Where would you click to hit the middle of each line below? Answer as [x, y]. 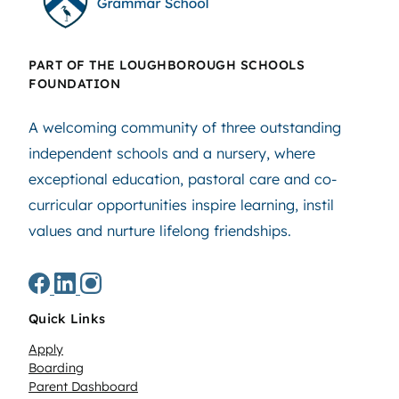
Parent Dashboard [83, 387]
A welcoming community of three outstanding [185, 127]
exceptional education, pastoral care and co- [183, 179]
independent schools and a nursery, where [172, 153]
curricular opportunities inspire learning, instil [181, 204]
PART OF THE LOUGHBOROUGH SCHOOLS [167, 65]
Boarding [56, 368]
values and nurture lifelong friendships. [160, 230]
